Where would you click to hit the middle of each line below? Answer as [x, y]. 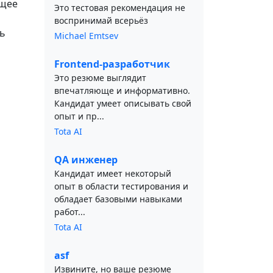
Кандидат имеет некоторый [113, 173]
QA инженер [86, 160]
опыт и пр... [79, 116]
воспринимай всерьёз [101, 20]
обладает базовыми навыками [118, 199]
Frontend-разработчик [112, 64]
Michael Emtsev [86, 36]
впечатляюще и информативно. [122, 90]
